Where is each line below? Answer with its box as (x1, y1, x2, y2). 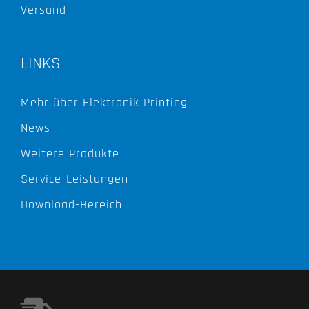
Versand (21, 1, 66, 18)
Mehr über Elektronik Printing (21, 94, 188, 110)
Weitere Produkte (21, 145, 119, 161)
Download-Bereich (21, 196, 122, 212)
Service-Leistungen (21, 170, 128, 187)
